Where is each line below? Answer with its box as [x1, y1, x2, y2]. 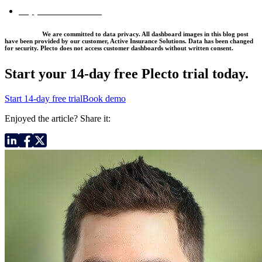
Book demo [82, 94, 126, 104]
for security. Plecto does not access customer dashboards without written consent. [5, 44, 233, 52]
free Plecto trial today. [111, 66, 249, 82]
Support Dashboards [19, 6, 102, 16]
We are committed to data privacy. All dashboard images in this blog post [40, 30, 249, 38]
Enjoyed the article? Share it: [5, 113, 111, 124]
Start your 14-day [5, 66, 111, 82]
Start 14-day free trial [5, 94, 82, 104]
